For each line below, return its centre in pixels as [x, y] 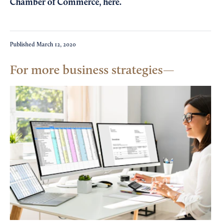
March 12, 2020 [56, 45]
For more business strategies [86, 71]
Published [23, 45]
